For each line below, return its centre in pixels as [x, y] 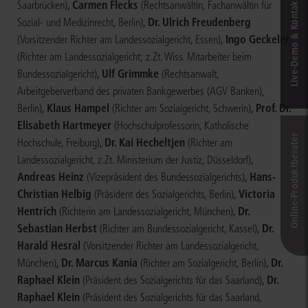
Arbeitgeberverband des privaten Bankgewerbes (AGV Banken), [141, 91]
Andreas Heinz [51, 177]
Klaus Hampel [78, 108]
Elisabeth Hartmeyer [64, 125]
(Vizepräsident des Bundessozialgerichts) [166, 177]
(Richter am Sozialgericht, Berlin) [203, 263]
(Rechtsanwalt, [190, 74]
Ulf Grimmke [130, 74]
